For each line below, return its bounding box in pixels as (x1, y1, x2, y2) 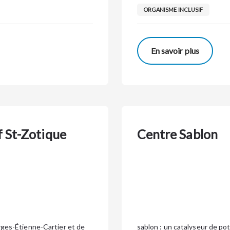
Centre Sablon (137, 126, 218, 142)
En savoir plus (150, 46, 200, 55)
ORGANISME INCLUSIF (143, 6, 203, 13)
